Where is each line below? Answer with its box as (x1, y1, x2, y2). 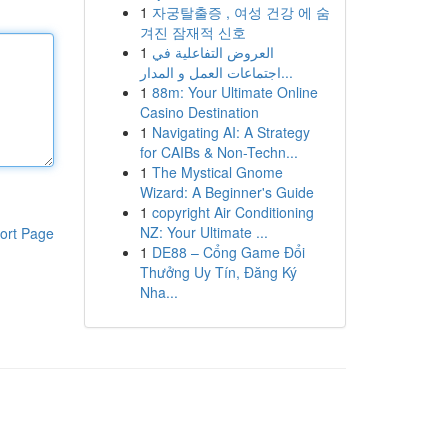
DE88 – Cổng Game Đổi (151, 242, 305, 262)
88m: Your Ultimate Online (151, 82, 318, 102)
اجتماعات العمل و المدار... (280, 62, 293, 82)
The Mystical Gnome (151, 162, 283, 182)
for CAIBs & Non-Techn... (139, 142, 298, 162)
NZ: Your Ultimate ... (139, 222, 268, 242)
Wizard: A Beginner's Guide (139, 182, 314, 202)
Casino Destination (139, 102, 259, 122)
